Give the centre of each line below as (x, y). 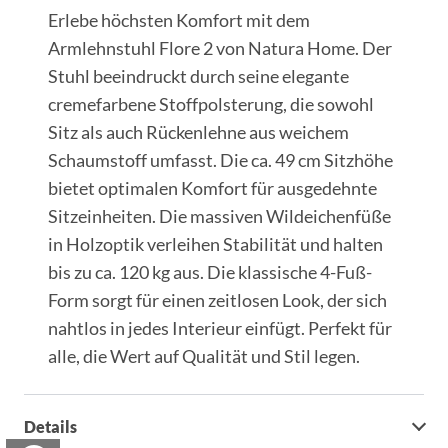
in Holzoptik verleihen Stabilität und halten (215, 244)
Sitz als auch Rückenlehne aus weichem (198, 132)
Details (50, 426)
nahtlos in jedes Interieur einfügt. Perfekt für (220, 328)
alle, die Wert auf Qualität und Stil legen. (204, 356)
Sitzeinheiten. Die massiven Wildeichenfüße (219, 216)
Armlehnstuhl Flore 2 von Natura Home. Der (220, 48)
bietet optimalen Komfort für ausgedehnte (212, 188)
